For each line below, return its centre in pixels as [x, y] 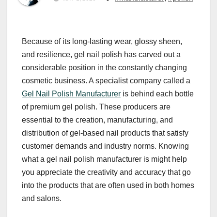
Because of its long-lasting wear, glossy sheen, [102, 42]
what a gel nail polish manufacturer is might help [104, 159]
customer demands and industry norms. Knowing [105, 146]
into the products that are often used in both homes [108, 186]
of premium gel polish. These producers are [96, 107]
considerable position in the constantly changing [104, 68]
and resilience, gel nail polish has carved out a [101, 55]
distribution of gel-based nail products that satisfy [105, 133]
